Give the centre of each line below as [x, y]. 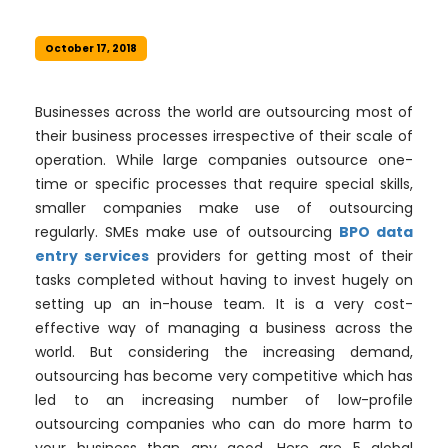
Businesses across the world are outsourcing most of [224, 112]
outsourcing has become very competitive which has [224, 376]
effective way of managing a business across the [224, 328]
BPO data [376, 232]
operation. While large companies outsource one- [224, 160]
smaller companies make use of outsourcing [224, 208]
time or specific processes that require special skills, [224, 184]
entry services [92, 256]
